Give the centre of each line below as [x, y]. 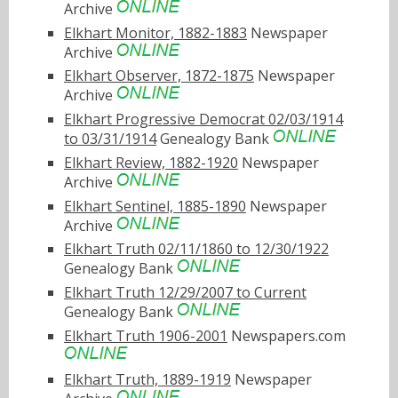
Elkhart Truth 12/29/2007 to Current [185, 293]
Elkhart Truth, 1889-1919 [147, 379]
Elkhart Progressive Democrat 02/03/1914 [203, 119]
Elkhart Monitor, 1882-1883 [155, 32]
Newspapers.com [287, 336]
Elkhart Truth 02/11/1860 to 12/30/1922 [196, 249]
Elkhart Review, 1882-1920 [151, 162]
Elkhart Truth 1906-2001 [146, 336]
